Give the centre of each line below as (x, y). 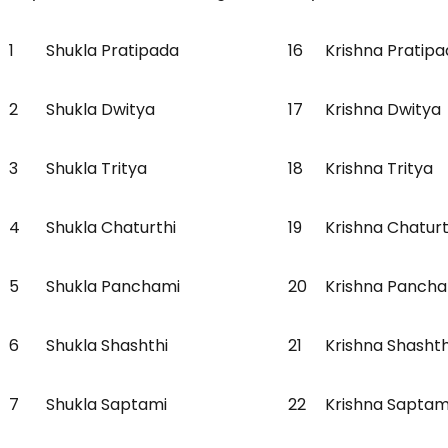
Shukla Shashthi (109, 346)
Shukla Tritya (100, 169)
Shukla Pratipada (112, 51)
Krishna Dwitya (385, 110)
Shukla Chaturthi (113, 228)
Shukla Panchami (115, 287)
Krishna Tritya (383, 169)
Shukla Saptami (108, 405)
